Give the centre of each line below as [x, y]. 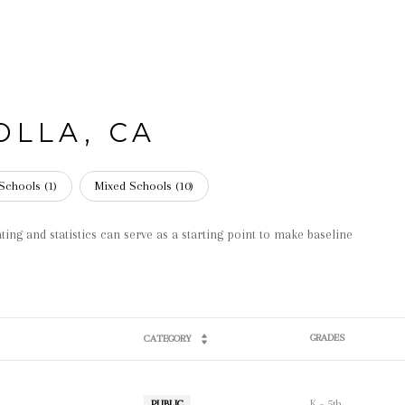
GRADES [327, 338]
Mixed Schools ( [137, 186]
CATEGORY [168, 339]
